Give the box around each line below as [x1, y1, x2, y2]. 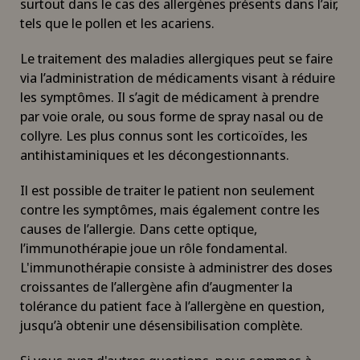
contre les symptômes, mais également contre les [20, 199, 320, 219]
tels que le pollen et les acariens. [20, 13, 215, 32]
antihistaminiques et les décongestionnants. [20, 145, 289, 164]
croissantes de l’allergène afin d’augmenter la [20, 276, 292, 296]
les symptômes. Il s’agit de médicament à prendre [20, 87, 319, 106]
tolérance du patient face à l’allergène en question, [20, 296, 325, 315]
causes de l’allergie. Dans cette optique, [20, 219, 257, 238]
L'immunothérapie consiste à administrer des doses [20, 257, 333, 276]
